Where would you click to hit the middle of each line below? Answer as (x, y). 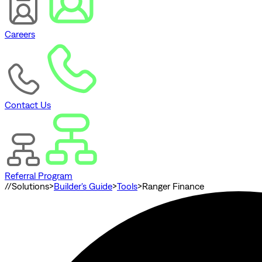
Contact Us (28, 105)
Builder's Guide (83, 186)
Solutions (30, 186)
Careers (20, 34)
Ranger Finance (173, 186)
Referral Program (39, 176)
